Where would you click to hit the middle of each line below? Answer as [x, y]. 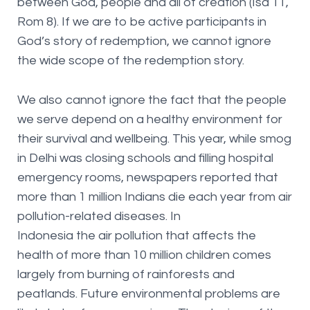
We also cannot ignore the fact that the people [152, 100]
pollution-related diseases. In [99, 217]
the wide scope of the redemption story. [130, 61]
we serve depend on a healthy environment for [149, 120]
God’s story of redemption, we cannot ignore [144, 42]
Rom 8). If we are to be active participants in [142, 22]
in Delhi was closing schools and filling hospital [145, 158]
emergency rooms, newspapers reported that [147, 178]
